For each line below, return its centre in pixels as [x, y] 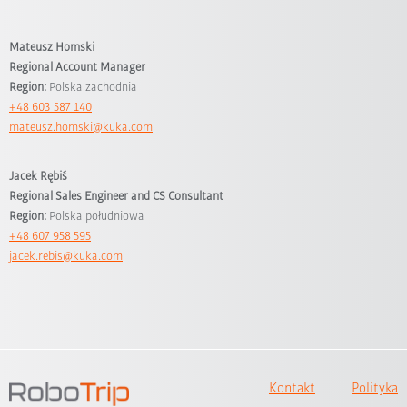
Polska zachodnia [92, 86]
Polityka [374, 387]
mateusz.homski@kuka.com [81, 126]
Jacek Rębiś [38, 175]
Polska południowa [95, 215]
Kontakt [292, 387]
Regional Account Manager [77, 66]
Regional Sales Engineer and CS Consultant [116, 195]
